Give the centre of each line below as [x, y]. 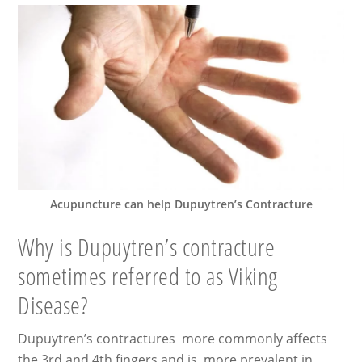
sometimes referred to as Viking [148, 276]
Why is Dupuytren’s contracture [147, 247]
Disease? [53, 305]
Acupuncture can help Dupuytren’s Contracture [181, 204]
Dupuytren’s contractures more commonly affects [173, 339]
